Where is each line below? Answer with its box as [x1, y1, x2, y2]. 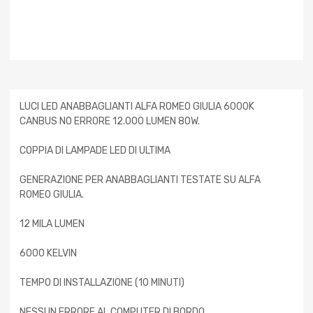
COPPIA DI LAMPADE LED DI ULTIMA [20, 144, 170, 156]
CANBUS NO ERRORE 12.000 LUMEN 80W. [20, 115, 200, 127]
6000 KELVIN [20, 247, 77, 259]
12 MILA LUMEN [20, 217, 85, 230]
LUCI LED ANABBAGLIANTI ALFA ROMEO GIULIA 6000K [20, 100, 254, 112]
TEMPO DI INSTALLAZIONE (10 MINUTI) [20, 276, 184, 289]
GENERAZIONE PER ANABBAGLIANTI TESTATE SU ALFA [20, 173, 261, 186]
